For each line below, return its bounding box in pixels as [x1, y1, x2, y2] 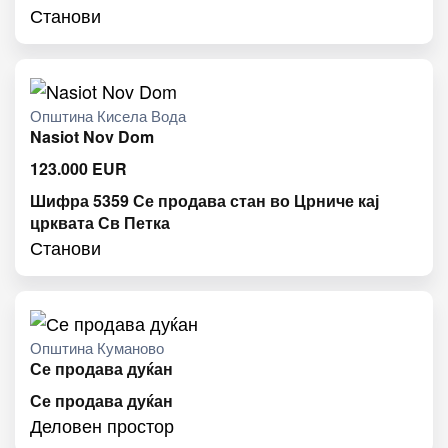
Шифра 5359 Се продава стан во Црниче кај [30, 189, 379, 213]
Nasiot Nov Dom [30, 125, 154, 149]
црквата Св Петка [30, 211, 170, 235]
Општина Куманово [30, 337, 164, 359]
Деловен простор [30, 412, 174, 439]
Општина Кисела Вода [30, 105, 186, 127]
